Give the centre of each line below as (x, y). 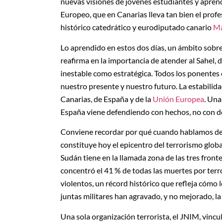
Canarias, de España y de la (107, 99)
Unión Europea (178, 99)
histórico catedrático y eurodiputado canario (137, 27)
